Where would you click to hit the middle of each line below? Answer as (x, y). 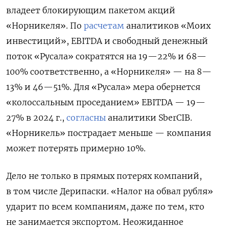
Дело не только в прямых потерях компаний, (104, 176)
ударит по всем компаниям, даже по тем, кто (105, 206)
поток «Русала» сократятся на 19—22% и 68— (106, 56)
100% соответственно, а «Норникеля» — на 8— (109, 71)
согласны (86, 117)
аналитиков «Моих (167, 25)
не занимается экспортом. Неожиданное (95, 222)
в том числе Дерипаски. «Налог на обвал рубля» (110, 191)
